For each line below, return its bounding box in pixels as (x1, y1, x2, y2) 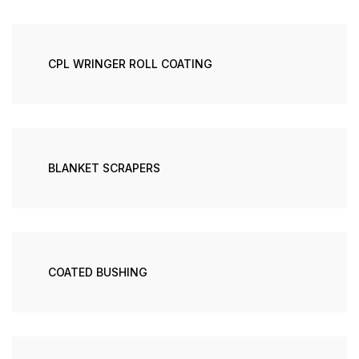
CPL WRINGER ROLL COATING (47, 57, 212, 71)
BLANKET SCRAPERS (47, 161, 160, 175)
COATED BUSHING (47, 265, 147, 279)
